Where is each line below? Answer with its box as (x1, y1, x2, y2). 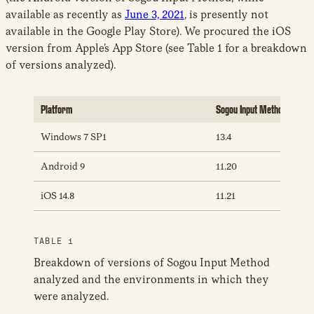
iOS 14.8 (41, 190, 75, 202)
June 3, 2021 (125, 8, 184, 22)
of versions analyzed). (6, 58, 116, 72)
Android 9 (41, 161, 85, 172)
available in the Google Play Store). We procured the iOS (6, 25, 291, 39)
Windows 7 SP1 (41, 131, 107, 143)
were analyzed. (34, 289, 109, 303)
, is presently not (184, 8, 268, 22)
